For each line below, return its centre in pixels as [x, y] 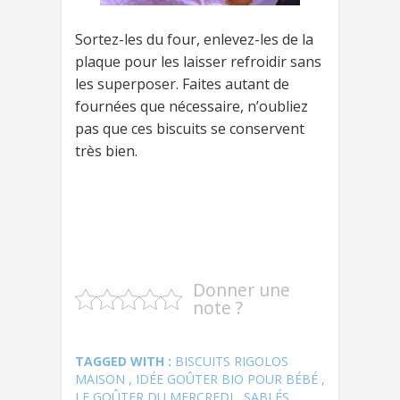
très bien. [106, 150]
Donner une [242, 289]
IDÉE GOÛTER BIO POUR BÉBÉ [227, 379]
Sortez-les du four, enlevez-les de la [194, 39]
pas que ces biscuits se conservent [190, 128]
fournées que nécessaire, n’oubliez [192, 106]
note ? [218, 307]
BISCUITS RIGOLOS [232, 361]
